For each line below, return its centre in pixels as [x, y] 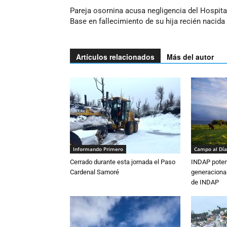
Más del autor [190, 57]
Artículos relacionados [115, 57]
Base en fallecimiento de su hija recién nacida [147, 21]
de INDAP [205, 182]
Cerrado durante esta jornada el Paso [123, 162]
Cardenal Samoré [94, 172]
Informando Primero [98, 149]
